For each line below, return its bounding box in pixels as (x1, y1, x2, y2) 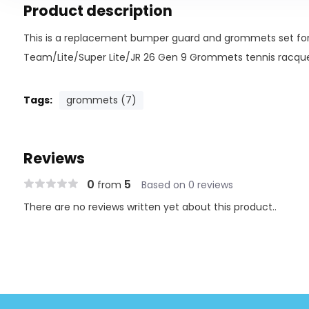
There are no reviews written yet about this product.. (23, 200, 277, 214)
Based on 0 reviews (141, 178, 233, 192)
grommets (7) (66, 93, 137, 107)
